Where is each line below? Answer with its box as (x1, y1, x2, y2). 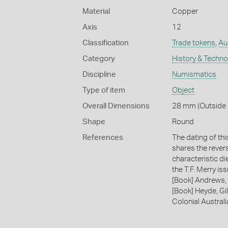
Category (82, 55, 115, 63)
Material (82, 8, 110, 16)
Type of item (82, 87, 125, 95)
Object (172, 87, 194, 95)
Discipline (82, 71, 116, 79)
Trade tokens (172, 39, 215, 47)
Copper (172, 8, 198, 16)
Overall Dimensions (82, 102, 150, 110)
